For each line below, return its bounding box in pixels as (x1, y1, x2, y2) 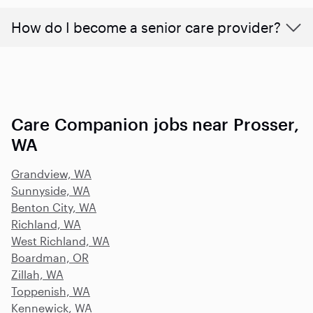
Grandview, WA (11, 166, 92, 180)
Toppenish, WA (11, 284, 90, 298)
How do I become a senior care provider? (11, 18, 281, 36)
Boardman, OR (11, 250, 89, 264)
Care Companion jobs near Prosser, (11, 113, 300, 134)
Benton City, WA (11, 200, 96, 214)
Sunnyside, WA (11, 183, 90, 197)
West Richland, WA (11, 233, 110, 247)
